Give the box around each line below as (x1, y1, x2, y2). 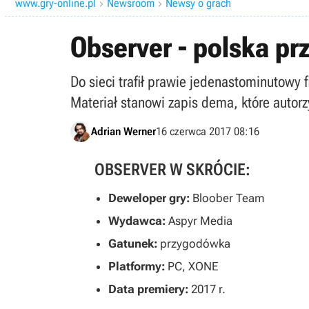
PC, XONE (168, 259, 218, 273)
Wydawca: (108, 214, 168, 228)
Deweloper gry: (108, 191, 192, 205)
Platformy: (108, 259, 168, 273)
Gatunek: (108, 237, 157, 250)
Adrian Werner (91, 125, 156, 138)
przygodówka (157, 237, 230, 250)
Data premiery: (108, 282, 191, 296)
